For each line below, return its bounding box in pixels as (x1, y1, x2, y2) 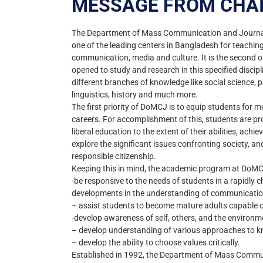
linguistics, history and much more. (72, 90, 198, 99)
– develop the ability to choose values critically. (72, 238, 240, 247)
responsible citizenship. (72, 151, 156, 161)
